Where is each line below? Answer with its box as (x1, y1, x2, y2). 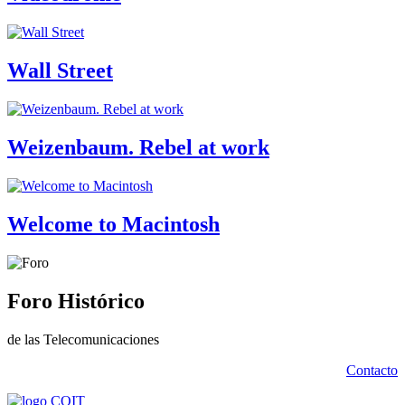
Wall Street (7, 59, 113, 83)
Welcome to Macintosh (7, 212, 220, 236)
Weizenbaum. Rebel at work (7, 136, 269, 160)
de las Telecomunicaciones (7, 331, 159, 347)
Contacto (346, 362, 398, 378)
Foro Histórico (7, 288, 145, 313)
